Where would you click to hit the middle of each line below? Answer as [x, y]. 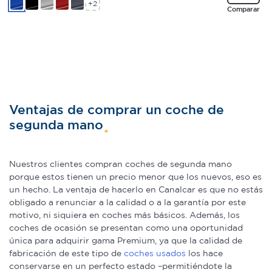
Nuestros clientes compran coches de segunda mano [121, 164]
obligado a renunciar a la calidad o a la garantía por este [127, 202]
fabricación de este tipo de [66, 253]
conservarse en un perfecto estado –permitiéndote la [121, 266]
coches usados [155, 253]
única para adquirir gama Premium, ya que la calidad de [126, 240]
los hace [204, 253]
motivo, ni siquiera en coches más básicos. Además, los [124, 215]
